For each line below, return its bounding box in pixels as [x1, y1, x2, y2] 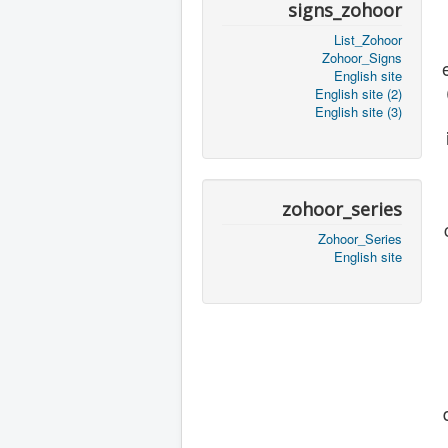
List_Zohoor [334, 30, 402, 49]
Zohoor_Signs [322, 48, 402, 67]
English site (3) [315, 102, 402, 121]
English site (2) [315, 84, 402, 103]
